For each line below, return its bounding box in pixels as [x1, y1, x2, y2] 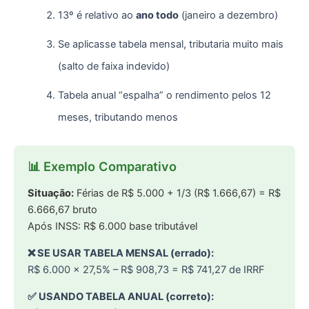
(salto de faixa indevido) [57, 60, 170, 73]
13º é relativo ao [57, 9, 136, 22]
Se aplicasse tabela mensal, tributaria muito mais [57, 38, 283, 51]
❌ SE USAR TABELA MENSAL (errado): [28, 246, 214, 259]
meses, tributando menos [57, 111, 178, 124]
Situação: [28, 186, 74, 199]
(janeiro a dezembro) [178, 9, 278, 22]
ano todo [135, 9, 179, 22]
